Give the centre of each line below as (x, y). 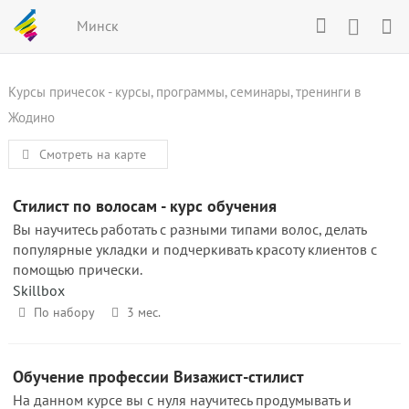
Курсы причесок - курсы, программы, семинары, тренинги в (184, 92)
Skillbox (39, 290)
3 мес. (143, 312)
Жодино (31, 117)
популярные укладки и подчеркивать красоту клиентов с (195, 249)
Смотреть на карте (90, 154)
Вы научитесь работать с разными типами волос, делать (189, 229)
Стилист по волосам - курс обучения (145, 206)
